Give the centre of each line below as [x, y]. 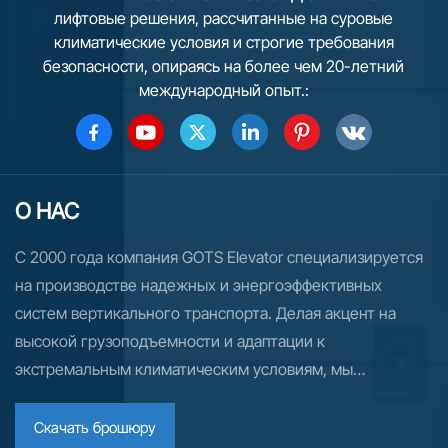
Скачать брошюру [95, 428]
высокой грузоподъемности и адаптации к [170, 341]
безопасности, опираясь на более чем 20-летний [224, 66]
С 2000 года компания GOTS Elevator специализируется [219, 257]
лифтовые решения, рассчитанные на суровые [224, 18]
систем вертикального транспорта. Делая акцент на [205, 313]
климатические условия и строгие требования [223, 42]
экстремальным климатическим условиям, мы [184, 369]
